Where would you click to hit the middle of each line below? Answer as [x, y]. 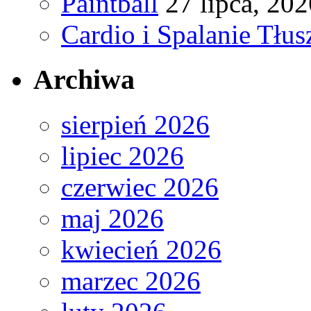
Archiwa [84, 79]
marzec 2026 [131, 280]
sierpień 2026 [135, 124]
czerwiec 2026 [140, 187]
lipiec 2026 [123, 155]
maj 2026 [112, 218]
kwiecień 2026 [141, 249]
